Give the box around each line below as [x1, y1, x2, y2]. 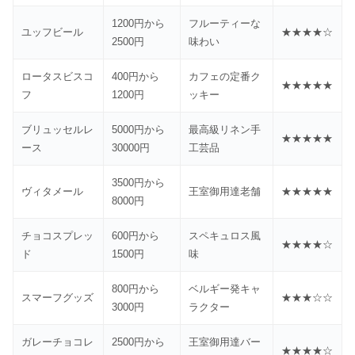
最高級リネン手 [189, 124, 261, 136]
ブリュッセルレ [21, 124, 94, 136]
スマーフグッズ [21, 292, 94, 304]
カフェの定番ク [189, 71, 261, 83]
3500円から [112, 177, 166, 189]
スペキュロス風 [189, 230, 261, 242]
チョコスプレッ [21, 230, 94, 242]
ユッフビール [21, 26, 84, 39]
